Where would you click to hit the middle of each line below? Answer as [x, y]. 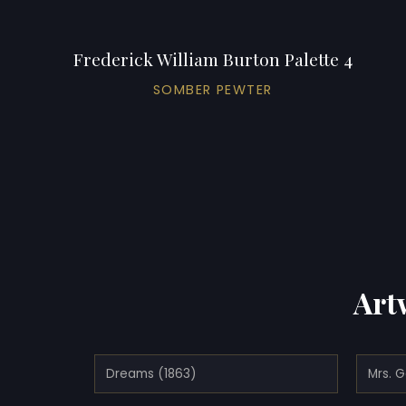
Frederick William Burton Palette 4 [213, 59]
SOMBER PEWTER [213, 90]
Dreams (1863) [151, 373]
